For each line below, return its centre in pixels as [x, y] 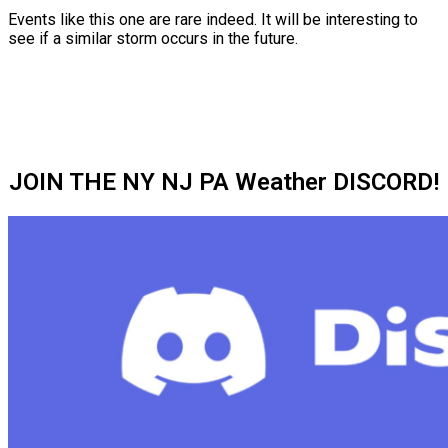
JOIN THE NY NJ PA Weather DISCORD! [224, 182]
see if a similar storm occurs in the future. [153, 39]
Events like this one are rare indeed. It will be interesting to [213, 20]
